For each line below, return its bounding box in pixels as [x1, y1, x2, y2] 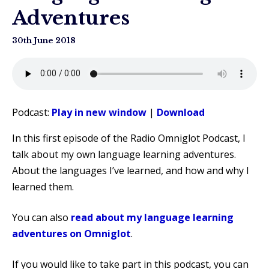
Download [157, 105, 205, 119]
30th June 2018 [12, 35, 76, 45]
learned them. [12, 180, 74, 193]
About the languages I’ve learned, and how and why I [12, 163, 249, 177]
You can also [12, 210, 71, 224]
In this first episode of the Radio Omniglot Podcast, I [12, 131, 246, 145]
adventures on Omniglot [12, 226, 131, 240]
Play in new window [52, 105, 147, 119]
